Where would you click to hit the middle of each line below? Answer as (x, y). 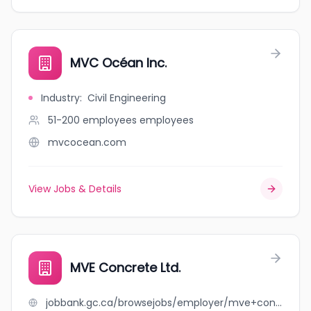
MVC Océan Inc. (118, 63)
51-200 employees (92, 120)
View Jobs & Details (75, 189)
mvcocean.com (87, 142)
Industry (60, 98)
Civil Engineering (127, 98)
